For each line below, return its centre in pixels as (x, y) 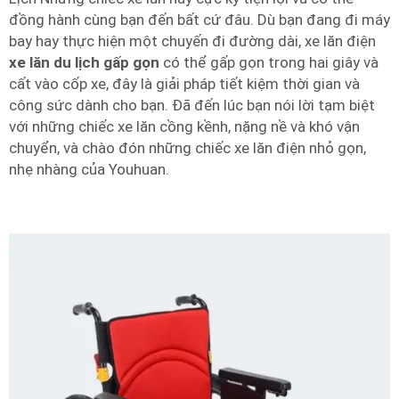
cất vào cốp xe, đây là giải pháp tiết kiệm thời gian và (184, 83)
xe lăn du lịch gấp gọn (86, 62)
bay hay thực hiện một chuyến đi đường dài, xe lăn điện (192, 41)
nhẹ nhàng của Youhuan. (89, 169)
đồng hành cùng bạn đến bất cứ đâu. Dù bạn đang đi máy (199, 19)
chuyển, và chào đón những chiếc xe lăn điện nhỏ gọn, (187, 147)
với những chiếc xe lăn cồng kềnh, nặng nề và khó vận (184, 126)
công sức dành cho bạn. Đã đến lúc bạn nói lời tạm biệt (192, 105)
